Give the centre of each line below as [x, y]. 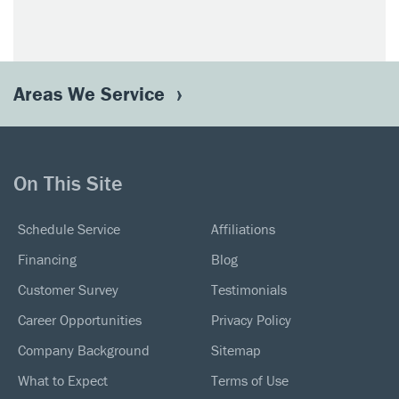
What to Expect [63, 380]
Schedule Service [69, 228]
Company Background [84, 350]
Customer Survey [68, 289]
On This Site [68, 183]
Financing [47, 259]
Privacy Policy [251, 319]
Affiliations [243, 228]
